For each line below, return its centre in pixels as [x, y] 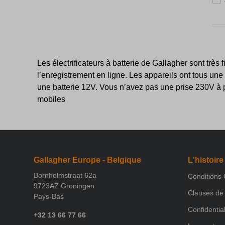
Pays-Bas [49, 196]
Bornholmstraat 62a [65, 175]
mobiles [51, 99]
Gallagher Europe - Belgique [88, 160]
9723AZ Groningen [64, 186]
